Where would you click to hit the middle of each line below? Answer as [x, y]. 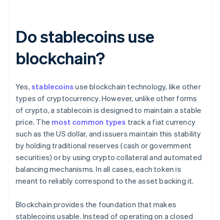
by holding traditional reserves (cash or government [104, 146]
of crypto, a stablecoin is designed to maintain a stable [109, 110]
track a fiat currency [161, 122]
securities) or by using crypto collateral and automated [109, 157]
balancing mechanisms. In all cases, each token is [98, 169]
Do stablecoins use [85, 36]
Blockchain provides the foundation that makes [96, 205]
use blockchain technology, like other [137, 87]
